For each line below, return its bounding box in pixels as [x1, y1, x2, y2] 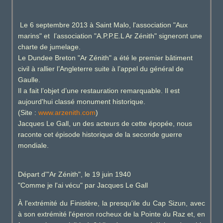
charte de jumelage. [17, 43, 81, 51]
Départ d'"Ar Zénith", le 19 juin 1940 [17, 170, 131, 179]
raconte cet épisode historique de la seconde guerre [17, 130, 182, 139]
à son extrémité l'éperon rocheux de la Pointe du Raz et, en [17, 210, 206, 219]
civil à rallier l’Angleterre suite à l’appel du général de [17, 65, 184, 73]
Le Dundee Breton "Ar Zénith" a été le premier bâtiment [17, 54, 193, 62]
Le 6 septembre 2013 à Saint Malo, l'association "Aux [17, 21, 188, 29]
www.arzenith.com [38, 109, 96, 117]
